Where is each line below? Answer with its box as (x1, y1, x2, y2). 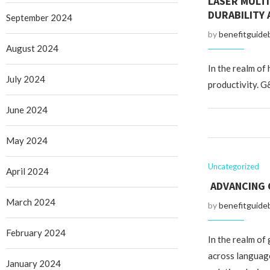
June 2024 (6, 104, 48, 115)
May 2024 (6, 135, 48, 146)
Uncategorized (207, 162, 259, 171)
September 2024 (6, 12, 72, 23)
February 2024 (6, 227, 66, 238)
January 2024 (6, 258, 61, 269)
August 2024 (6, 43, 58, 54)
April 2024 (6, 166, 49, 177)
